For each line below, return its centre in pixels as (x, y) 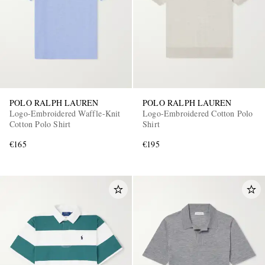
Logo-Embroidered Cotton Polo (198, 113)
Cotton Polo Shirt (40, 124)
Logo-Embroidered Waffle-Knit (65, 113)
